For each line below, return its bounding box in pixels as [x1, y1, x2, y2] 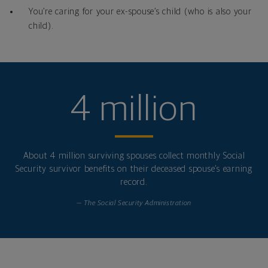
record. [120, 178, 148, 187]
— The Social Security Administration [77, 200, 191, 208]
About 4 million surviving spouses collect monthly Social [23, 151, 245, 161]
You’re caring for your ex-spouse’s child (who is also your [29, 7, 252, 17]
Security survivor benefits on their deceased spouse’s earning [16, 165, 252, 174]
